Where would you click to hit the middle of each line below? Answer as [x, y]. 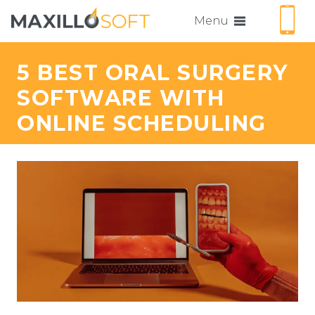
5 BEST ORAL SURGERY [153, 73]
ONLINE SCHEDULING [142, 124]
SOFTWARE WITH [121, 98]
